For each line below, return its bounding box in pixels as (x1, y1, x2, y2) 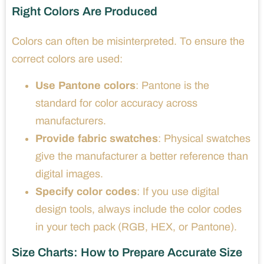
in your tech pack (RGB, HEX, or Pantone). (35, 220, 237, 233)
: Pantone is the (136, 79, 209, 91)
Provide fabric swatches (35, 132, 158, 144)
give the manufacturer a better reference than (35, 150, 248, 162)
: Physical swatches (158, 132, 250, 144)
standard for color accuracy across (35, 97, 197, 109)
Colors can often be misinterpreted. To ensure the (12, 35, 245, 47)
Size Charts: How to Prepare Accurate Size (12, 245, 242, 259)
